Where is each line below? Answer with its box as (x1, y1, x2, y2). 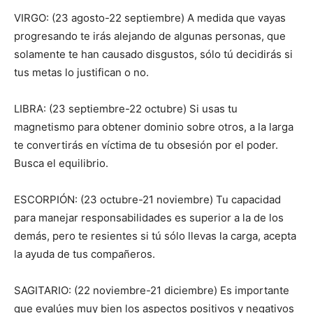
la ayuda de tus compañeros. (14, 247, 155, 261)
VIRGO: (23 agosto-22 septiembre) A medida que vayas (14, 11, 286, 25)
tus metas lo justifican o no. (14, 66, 149, 80)
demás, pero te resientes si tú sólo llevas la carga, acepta (14, 229, 296, 243)
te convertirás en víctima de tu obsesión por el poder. (14, 138, 278, 152)
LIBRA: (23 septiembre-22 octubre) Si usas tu (14, 102, 238, 116)
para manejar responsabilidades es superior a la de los (14, 211, 284, 225)
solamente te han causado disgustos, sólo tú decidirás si (14, 48, 293, 61)
